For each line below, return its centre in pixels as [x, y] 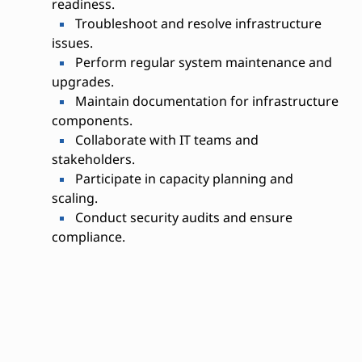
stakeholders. [93, 159]
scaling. [74, 198]
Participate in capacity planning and [182, 179]
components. [92, 120]
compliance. [88, 237]
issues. [72, 43]
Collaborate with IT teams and [165, 140]
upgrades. [82, 82]
